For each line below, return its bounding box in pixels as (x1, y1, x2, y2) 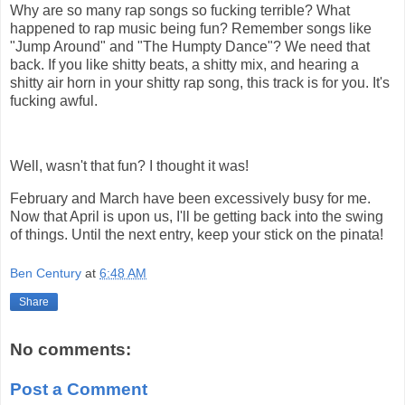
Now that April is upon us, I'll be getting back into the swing (10, 208, 383, 224)
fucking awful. (10, 93, 98, 109)
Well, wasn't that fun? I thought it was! (10, 157, 249, 174)
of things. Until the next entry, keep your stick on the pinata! (10, 226, 383, 242)
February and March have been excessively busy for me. (10, 190, 371, 206)
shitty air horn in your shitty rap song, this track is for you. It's (10, 75, 390, 91)
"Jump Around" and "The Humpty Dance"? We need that (10, 39, 370, 55)
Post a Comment (10, 379, 147, 399)
